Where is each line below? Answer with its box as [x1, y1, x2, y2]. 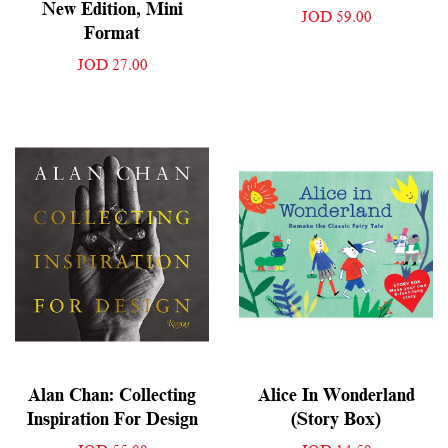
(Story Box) [291, 409, 381, 430]
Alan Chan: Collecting [28, 385, 196, 406]
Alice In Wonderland [257, 385, 415, 406]
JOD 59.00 [300, 9, 372, 26]
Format [84, 23, 140, 44]
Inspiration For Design [26, 409, 198, 430]
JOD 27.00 [76, 57, 148, 74]
